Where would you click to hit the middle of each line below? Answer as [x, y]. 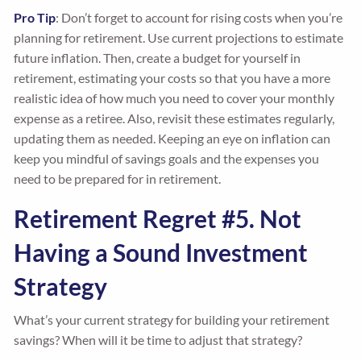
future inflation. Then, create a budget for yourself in [158, 58]
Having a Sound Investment [161, 253]
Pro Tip [35, 18]
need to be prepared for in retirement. [118, 179]
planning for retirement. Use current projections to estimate [179, 38]
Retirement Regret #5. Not [158, 219]
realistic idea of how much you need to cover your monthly [174, 98]
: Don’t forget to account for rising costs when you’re [199, 18]
